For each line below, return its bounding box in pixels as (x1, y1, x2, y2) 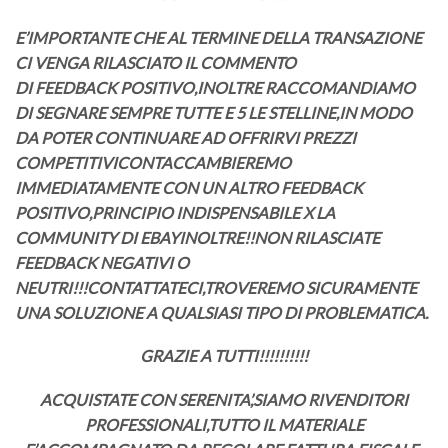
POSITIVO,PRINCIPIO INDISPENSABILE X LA (15, 202, 335, 222)
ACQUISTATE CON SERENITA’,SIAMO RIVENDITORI (40, 390, 408, 410)
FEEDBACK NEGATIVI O (15, 252, 189, 272)
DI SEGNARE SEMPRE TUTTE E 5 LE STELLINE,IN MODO (15, 102, 412, 122)
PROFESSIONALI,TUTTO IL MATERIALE (84, 415, 364, 435)
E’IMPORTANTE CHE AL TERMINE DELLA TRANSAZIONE (15, 27, 422, 47)
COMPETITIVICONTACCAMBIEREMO (15, 152, 291, 172)
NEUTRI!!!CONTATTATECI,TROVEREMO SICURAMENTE (15, 277, 417, 297)
